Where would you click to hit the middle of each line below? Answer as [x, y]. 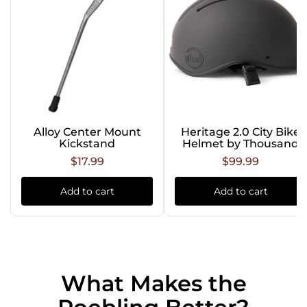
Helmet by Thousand [241, 144]
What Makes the [153, 284]
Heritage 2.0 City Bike [241, 132]
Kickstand [87, 144]
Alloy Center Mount [87, 132]
